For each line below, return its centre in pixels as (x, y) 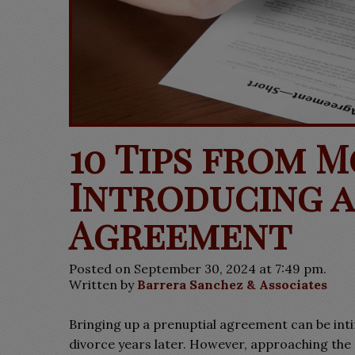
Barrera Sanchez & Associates (232, 284)
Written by (103, 284)
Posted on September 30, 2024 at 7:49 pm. (198, 269)
